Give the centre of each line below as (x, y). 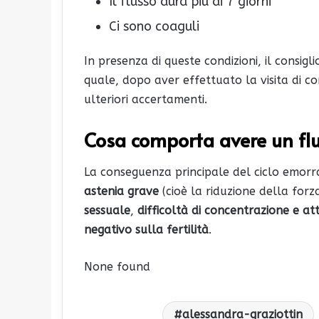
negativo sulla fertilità (146, 230)
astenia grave (121, 192)
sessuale (107, 211)
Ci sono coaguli (154, 26)
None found (117, 267)
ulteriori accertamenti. (146, 99)
